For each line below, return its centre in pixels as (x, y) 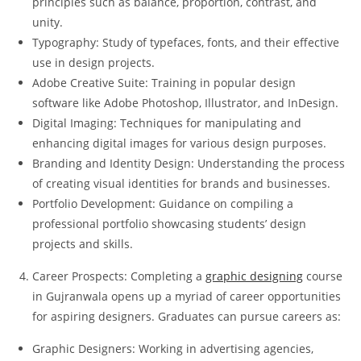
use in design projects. (93, 62)
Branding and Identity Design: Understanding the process (189, 163)
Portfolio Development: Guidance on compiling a (163, 203)
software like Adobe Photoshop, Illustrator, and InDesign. (185, 102)
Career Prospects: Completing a (119, 276)
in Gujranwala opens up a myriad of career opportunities (187, 296)
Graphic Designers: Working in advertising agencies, (173, 348)
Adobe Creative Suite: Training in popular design (164, 82)
